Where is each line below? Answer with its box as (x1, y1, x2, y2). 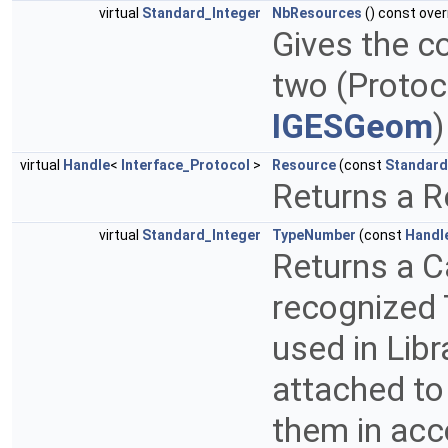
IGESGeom (272, 107, 433, 147)
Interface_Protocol (121, 157, 250, 174)
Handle (63, 157, 110, 174)
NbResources (272, 5, 362, 22)
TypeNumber (272, 227, 356, 244)
